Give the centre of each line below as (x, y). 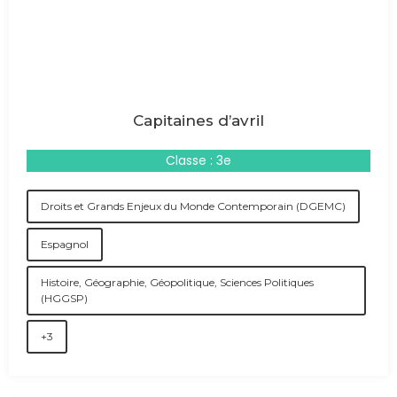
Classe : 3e (198, 160)
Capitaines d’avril (198, 121)
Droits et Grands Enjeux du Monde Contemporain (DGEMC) (193, 206)
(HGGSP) (64, 298)
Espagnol (65, 244)
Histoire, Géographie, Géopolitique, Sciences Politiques (177, 282)
